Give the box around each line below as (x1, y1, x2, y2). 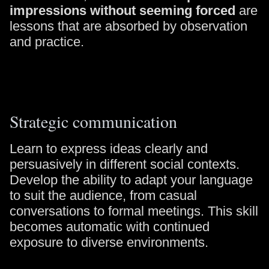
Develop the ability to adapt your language (10, 172, 253, 187)
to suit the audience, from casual (10, 188, 197, 203)
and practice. (10, 34, 84, 49)
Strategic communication (10, 110, 177, 133)
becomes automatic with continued (10, 219, 210, 234)
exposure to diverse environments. (10, 235, 208, 250)
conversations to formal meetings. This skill (10, 204, 258, 219)
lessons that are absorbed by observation (10, 19, 247, 34)
